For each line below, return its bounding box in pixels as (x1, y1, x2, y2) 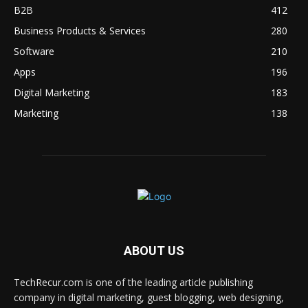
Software (14, 44, 54, 58)
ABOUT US (124, 243, 184, 258)
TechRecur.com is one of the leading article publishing (14, 275, 253, 289)
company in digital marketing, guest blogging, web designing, (14, 290, 284, 304)
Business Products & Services (14, 23, 146, 37)
